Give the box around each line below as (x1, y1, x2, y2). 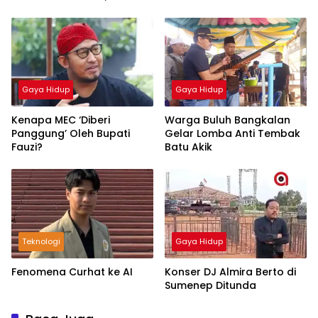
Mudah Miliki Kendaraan (11, 1, 134, 16)
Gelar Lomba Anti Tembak (165, 126, 300, 141)
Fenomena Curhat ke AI (11, 264, 133, 279)
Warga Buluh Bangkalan (165, 113, 290, 128)
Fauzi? (11, 140, 43, 155)
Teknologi (22, 235, 60, 247)
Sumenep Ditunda (165, 278, 256, 292)
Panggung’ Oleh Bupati (11, 126, 130, 141)
